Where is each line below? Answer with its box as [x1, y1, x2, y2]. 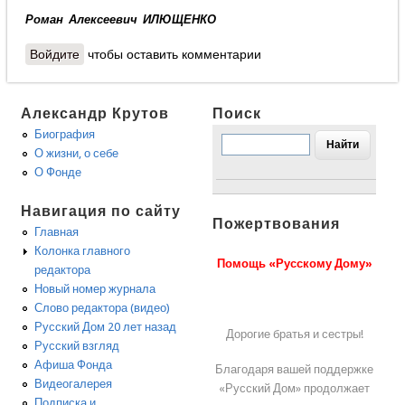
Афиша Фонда [34, 357, 113, 372]
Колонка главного [34, 243, 131, 258]
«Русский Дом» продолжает [219, 381, 371, 395]
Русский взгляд [34, 338, 120, 353]
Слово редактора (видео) [34, 300, 171, 315]
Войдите [29, 47, 80, 62]
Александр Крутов [21, 105, 170, 123]
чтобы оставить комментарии [83, 47, 261, 62]
